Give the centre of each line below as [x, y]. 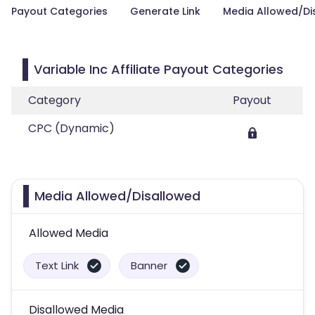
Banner [149, 265]
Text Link [57, 265]
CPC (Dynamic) [71, 128]
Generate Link [165, 11]
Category [54, 100]
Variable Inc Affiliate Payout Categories [159, 69]
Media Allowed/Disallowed [117, 196]
